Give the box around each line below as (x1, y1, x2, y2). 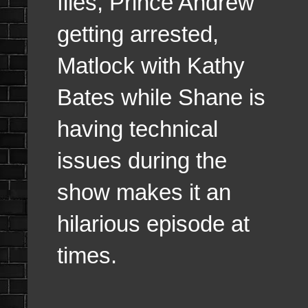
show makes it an (57, 179, 231, 205)
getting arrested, (57, 21, 219, 47)
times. (57, 242, 117, 268)
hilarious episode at (57, 210, 250, 236)
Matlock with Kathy (57, 52, 245, 78)
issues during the (57, 147, 227, 173)
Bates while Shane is (57, 84, 265, 110)
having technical (57, 115, 218, 142)
